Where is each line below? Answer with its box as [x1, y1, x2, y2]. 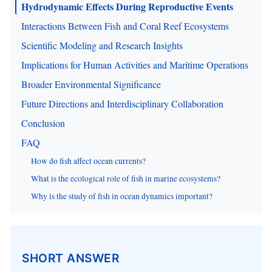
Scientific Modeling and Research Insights [21, 39, 183, 52]
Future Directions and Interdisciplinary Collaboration [21, 97, 223, 110]
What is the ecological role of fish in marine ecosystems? [31, 173, 220, 184]
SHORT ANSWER [22, 250, 119, 265]
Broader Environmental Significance [21, 78, 161, 90]
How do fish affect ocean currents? [31, 155, 146, 166]
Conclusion [21, 117, 65, 129]
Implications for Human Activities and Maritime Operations [21, 58, 248, 71]
